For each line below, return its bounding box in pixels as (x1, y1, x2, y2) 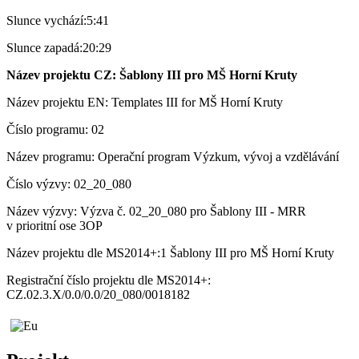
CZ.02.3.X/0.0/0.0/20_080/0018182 (6, 287, 190, 301)
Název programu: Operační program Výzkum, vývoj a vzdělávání (6, 149, 339, 163)
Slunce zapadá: (6, 40, 83, 54)
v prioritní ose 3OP (6, 218, 103, 232)
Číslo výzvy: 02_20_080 (6, 176, 131, 191)
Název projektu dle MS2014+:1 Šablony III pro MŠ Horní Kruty (6, 245, 334, 260)
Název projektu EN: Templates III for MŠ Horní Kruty (6, 95, 283, 109)
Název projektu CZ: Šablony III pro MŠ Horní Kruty (6, 67, 297, 82)
